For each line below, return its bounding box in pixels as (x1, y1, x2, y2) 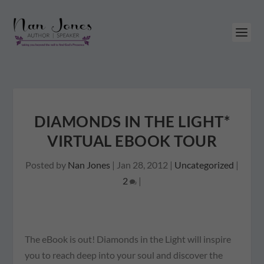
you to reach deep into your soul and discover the (25, 249, 223, 260)
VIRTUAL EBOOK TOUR (47, 131, 217, 150)
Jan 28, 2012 (117, 159, 168, 170)
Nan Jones (68, 159, 110, 170)
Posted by (25, 159, 68, 170)
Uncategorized (174, 159, 234, 170)
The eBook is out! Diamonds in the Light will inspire (25, 233, 232, 245)
